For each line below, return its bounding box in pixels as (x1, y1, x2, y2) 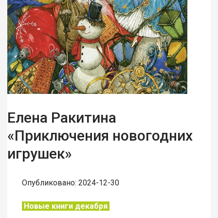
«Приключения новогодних (7, 127, 193, 145)
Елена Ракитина (7, 109, 116, 127)
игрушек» (7, 145, 72, 163)
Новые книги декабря (22, 201, 109, 211)
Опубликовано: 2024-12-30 (22, 178, 119, 188)
